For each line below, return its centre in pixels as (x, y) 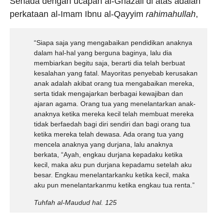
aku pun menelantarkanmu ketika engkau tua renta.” (114, 185)
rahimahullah (171, 14)
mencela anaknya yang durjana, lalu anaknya (103, 144)
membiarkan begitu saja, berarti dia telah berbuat (109, 63)
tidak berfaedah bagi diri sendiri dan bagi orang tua (112, 124)
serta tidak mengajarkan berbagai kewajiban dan (108, 93)
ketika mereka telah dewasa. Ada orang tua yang (109, 134)
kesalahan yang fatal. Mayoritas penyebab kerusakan (116, 73)
